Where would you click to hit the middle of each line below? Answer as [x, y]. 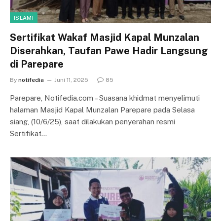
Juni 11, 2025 [71, 80]
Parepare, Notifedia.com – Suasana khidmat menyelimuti [105, 98]
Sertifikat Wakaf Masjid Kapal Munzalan [105, 37]
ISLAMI [24, 18]
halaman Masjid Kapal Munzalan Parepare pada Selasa [102, 110]
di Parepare [37, 64]
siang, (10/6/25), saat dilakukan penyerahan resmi [92, 122]
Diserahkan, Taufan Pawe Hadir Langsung [109, 51]
